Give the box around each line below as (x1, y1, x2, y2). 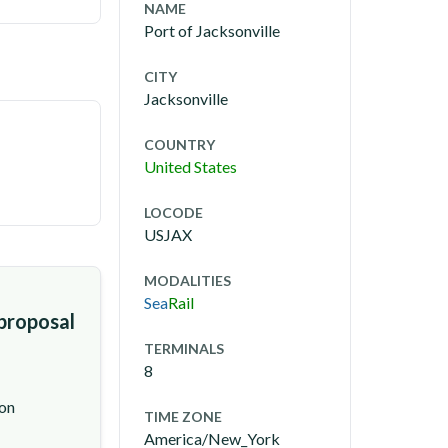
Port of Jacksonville (144, 21, 280, 40)
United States (144, 157, 237, 176)
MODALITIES (144, 272, 231, 289)
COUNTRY (144, 136, 215, 153)
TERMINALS (144, 340, 224, 357)
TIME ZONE (144, 408, 222, 425)
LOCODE (144, 204, 203, 221)
